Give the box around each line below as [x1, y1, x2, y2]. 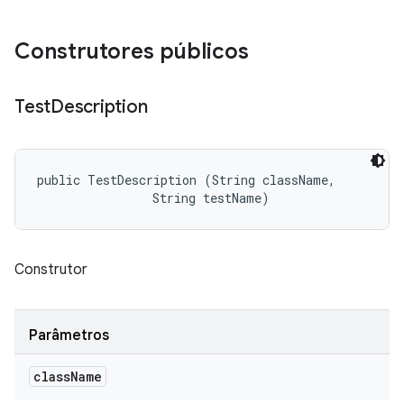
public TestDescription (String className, [37, 171, 343, 188]
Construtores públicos [14, 38, 249, 65]
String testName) [37, 189, 270, 207]
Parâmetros [29, 326, 109, 344]
